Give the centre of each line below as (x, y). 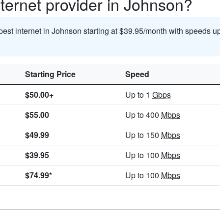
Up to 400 (143, 115)
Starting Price (50, 74)
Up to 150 (143, 135)
